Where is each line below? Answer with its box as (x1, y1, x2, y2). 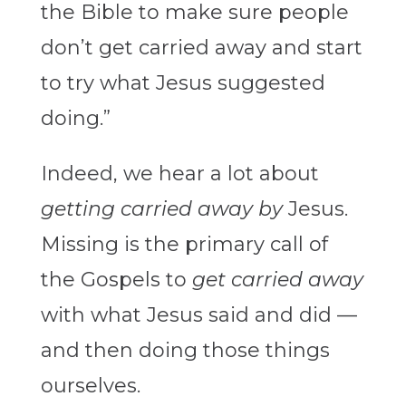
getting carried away (40, 197, 253, 222)
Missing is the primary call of (40, 232, 328, 257)
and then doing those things (40, 338, 330, 363)
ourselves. (40, 373, 140, 399)
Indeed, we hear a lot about (40, 161, 319, 187)
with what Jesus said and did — (40, 303, 357, 328)
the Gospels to (40, 267, 192, 293)
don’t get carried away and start (40, 35, 362, 61)
